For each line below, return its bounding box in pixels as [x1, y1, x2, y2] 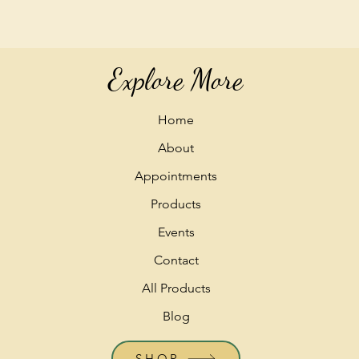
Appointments [135, 168, 218, 184]
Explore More [108, 63, 244, 97]
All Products [141, 280, 211, 296]
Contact [153, 252, 199, 268]
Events [157, 224, 195, 240]
